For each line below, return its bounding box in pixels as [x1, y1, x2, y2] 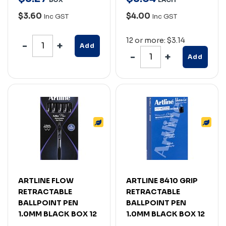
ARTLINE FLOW [18, 176, 74, 185]
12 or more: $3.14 [126, 35, 185, 45]
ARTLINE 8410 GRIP [126, 176, 198, 185]
